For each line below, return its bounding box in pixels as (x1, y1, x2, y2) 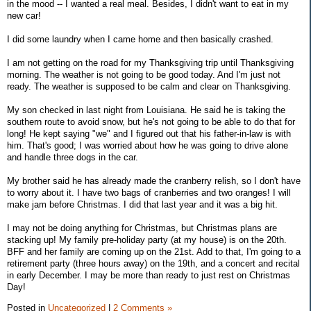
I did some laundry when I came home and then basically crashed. (7, 34, 274, 45)
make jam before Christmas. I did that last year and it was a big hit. (7, 199, 278, 210)
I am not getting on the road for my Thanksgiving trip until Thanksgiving (7, 58, 294, 69)
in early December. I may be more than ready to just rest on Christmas (7, 270, 290, 281)
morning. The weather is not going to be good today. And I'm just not (7, 69, 280, 81)
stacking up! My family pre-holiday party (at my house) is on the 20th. (7, 235, 287, 246)
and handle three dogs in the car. (7, 152, 138, 163)
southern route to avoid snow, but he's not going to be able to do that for (7, 117, 295, 128)
